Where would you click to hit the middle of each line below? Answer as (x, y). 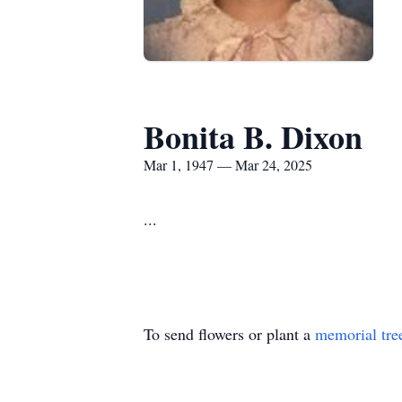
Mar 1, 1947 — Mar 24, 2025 (228, 165)
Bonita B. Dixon (253, 136)
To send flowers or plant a (229, 334)
